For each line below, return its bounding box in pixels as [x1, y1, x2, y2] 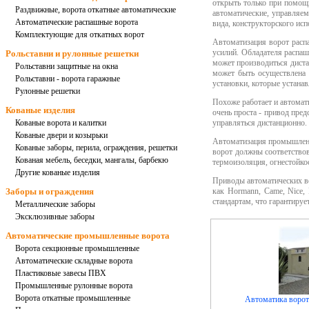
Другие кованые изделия [15, 168, 100, 177]
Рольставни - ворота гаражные [15, 74, 120, 83]
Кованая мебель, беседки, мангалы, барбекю [15, 155, 168, 165]
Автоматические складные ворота [15, 256, 132, 266]
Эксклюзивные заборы [15, 212, 94, 221]
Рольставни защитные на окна [15, 61, 118, 71]
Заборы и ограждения [6, 186, 94, 197]
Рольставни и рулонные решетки [6, 48, 139, 59]
